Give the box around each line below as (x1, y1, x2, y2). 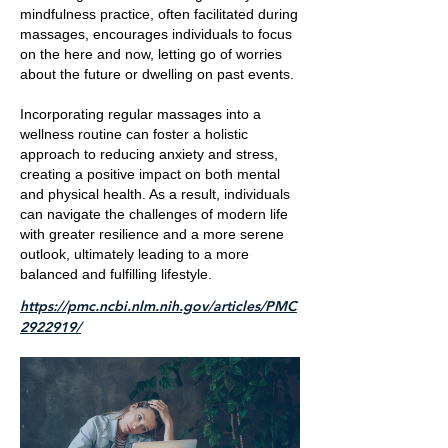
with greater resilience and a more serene (20, 226, 284, 242)
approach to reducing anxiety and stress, (20, 146, 278, 162)
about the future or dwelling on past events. (20, 66, 294, 82)
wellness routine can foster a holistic (20, 126, 248, 142)
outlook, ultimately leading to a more (20, 246, 249, 262)
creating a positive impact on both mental (20, 166, 280, 182)
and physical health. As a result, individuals (20, 186, 290, 202)
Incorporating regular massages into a (20, 106, 261, 122)
